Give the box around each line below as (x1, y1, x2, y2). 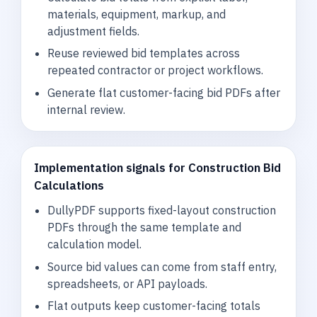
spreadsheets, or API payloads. (47, 276, 207, 291)
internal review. (47, 103, 125, 117)
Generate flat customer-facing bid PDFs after (47, 86, 280, 100)
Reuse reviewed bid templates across (47, 46, 240, 61)
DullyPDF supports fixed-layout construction (47, 202, 276, 217)
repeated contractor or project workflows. (47, 63, 263, 78)
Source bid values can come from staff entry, (47, 259, 277, 274)
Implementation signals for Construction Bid (34, 160, 282, 175)
